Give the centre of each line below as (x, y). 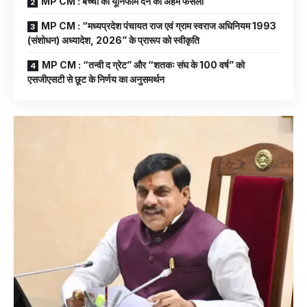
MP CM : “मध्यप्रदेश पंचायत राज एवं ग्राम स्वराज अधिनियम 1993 (159, 26)
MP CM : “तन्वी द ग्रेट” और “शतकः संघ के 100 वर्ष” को (143, 65)
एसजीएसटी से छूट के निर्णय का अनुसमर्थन (96, 79)
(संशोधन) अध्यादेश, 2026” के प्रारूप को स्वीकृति (113, 40)
